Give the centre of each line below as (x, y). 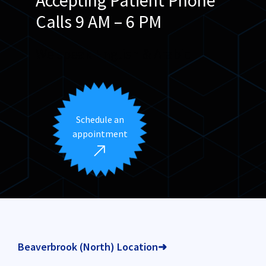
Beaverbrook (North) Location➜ (92, 246)
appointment (100, 133)
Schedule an (100, 119)
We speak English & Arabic (113, 53)
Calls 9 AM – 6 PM (99, 21)
